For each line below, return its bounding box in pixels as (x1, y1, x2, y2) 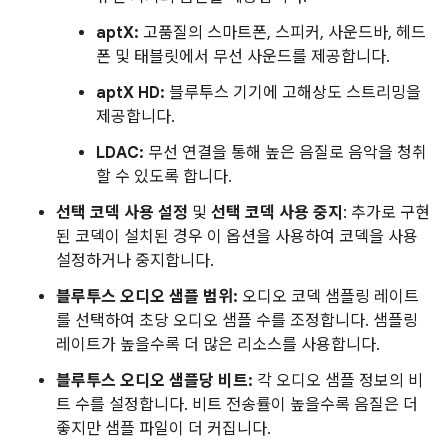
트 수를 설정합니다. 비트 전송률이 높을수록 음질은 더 (56, 395, 418, 415)
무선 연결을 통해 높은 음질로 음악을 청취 (144, 143, 427, 163)
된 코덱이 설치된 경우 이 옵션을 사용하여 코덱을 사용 (56, 227, 418, 247)
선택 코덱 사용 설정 (56, 203, 188, 223)
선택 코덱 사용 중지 (211, 203, 343, 223)
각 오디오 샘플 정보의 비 (253, 371, 423, 391)
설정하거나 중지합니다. (56, 251, 214, 271)
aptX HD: (96, 83, 165, 103)
